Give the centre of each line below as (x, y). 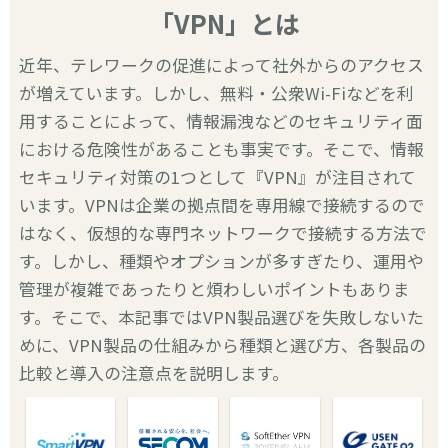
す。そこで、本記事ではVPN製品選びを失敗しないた (222, 317)
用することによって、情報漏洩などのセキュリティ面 (221, 121)
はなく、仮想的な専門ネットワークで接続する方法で (223, 233)
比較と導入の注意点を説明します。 (154, 373)
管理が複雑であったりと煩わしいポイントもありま (215, 289)
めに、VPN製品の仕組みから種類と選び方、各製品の (223, 345)
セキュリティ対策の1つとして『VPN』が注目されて (218, 177)
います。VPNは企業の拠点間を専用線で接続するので (222, 205)
